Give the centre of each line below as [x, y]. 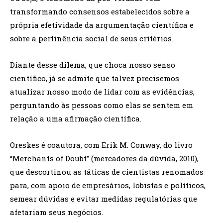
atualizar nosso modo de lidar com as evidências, [102, 92]
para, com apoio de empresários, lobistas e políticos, [108, 185]
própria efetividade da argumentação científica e [102, 25]
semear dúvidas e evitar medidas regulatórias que [104, 199]
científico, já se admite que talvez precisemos [95, 78]
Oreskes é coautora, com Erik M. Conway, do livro [101, 145]
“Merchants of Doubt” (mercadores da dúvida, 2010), [104, 159]
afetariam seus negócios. [56, 212]
